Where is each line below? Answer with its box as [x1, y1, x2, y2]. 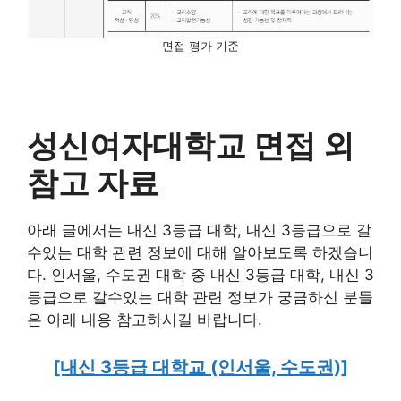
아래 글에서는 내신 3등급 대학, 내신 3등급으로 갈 [27, 220, 371, 239]
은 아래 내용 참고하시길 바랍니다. [27, 310, 262, 328]
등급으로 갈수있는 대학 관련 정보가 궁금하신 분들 [27, 287, 373, 306]
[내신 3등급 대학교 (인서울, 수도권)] [53, 356, 348, 379]
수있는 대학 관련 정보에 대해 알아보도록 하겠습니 [27, 243, 373, 261]
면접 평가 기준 [162, 38, 239, 53]
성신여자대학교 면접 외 [27, 125, 354, 164]
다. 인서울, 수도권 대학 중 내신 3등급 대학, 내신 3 [27, 265, 374, 284]
